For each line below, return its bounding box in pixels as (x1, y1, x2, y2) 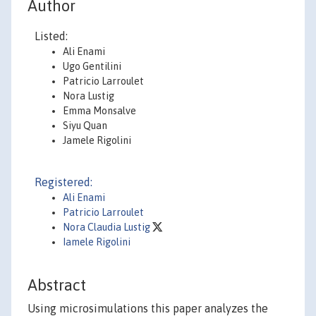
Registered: (35, 176, 92, 188)
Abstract (28, 276, 86, 295)
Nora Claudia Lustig (63, 221, 152, 233)
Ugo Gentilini (63, 61, 121, 72)
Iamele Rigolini (63, 236, 130, 248)
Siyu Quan (63, 120, 107, 131)
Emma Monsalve (63, 105, 136, 116)
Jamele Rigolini (63, 135, 131, 146)
